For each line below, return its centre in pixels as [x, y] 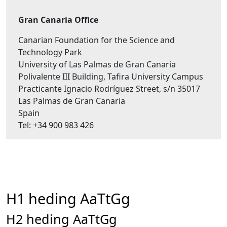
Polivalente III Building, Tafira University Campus [111, 77]
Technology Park [50, 52]
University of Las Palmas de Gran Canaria [97, 64]
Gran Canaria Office [58, 20]
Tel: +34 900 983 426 [56, 125]
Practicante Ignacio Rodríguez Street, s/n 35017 [109, 89]
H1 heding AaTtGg [68, 198]
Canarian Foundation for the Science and [97, 40]
